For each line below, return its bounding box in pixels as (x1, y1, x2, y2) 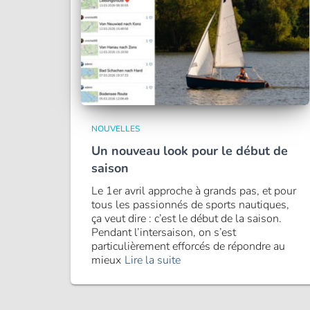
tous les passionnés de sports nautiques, (91, 197, 289, 212)
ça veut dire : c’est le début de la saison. (91, 211, 282, 226)
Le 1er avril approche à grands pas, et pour (91, 183, 296, 199)
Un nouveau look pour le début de (91, 143, 288, 159)
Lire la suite (125, 253, 181, 268)
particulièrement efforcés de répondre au (91, 239, 285, 254)
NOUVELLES (91, 123, 140, 134)
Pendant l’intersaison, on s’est (91, 225, 236, 240)
